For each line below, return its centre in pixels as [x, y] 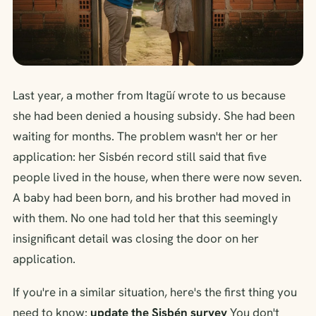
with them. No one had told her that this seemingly [145, 218]
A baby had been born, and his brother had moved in [152, 197]
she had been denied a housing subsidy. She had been [154, 115]
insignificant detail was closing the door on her [136, 238]
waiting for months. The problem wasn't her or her [145, 136]
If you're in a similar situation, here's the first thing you [155, 292]
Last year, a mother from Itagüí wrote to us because [149, 95]
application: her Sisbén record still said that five [140, 156]
